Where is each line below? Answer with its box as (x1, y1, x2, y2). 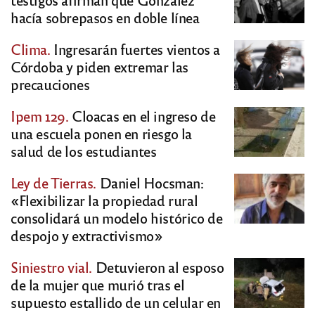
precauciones (11, 74, 90, 94)
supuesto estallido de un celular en (11, 292, 221, 311)
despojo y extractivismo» (11, 225, 163, 245)
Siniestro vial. (11, 257, 92, 276)
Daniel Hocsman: (96, 172, 204, 192)
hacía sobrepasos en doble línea (11, 7, 200, 27)
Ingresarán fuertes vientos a (50, 39, 221, 58)
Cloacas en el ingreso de (68, 105, 216, 125)
